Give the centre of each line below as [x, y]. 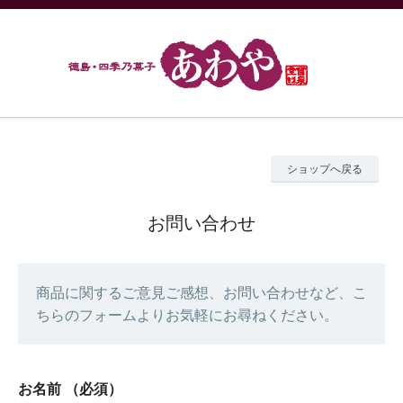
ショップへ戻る [325, 169]
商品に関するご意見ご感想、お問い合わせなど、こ [201, 293]
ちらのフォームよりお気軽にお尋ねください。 [187, 315]
